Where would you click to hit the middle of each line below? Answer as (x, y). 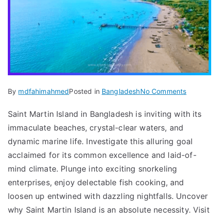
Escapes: (201, 115)
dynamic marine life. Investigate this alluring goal (100, 141)
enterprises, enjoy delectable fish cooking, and (96, 182)
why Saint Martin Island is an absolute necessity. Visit (109, 210)
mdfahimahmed (44, 91)
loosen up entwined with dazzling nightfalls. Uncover (108, 196)
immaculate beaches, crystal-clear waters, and (96, 128)
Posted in (86, 91)
